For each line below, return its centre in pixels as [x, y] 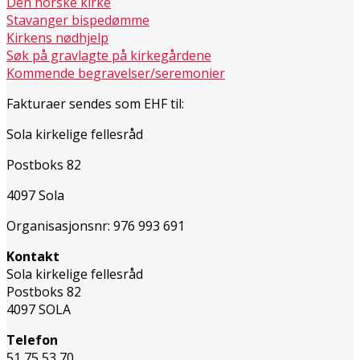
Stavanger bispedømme [78, 20]
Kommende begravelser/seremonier [116, 73]
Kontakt [33, 256]
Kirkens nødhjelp [57, 37]
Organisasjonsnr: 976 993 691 [96, 225]
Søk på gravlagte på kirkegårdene [109, 55]
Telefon [32, 340]
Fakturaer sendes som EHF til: [95, 103]
